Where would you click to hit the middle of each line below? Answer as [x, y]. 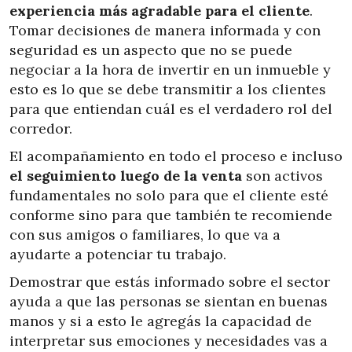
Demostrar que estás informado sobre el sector [170, 282]
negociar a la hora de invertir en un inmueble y [170, 70]
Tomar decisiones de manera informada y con [165, 30]
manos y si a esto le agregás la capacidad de [161, 321]
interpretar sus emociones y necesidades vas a [169, 341]
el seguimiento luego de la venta [128, 176]
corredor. [43, 128]
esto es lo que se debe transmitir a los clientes [168, 89]
